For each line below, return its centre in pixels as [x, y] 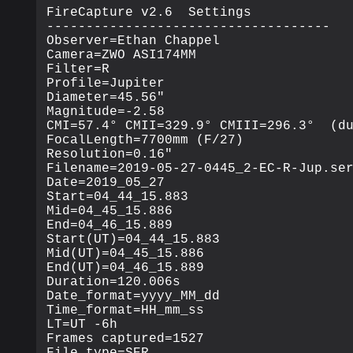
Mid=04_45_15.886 [110, 211]
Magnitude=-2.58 [106, 111]
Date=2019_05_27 [106, 182]
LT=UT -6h [82, 324]
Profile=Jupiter [106, 83]
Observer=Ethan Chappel [134, 41]
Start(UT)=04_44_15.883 [134, 239]
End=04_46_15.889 [110, 225]
